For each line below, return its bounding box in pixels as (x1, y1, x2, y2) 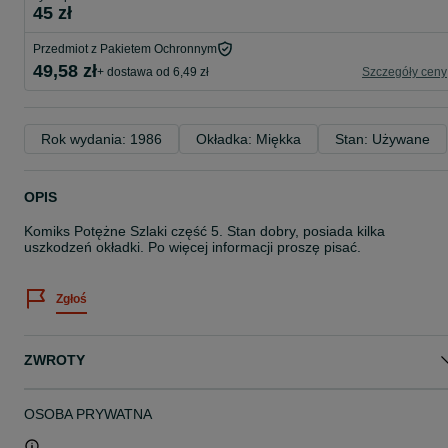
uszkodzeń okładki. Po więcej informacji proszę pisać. (24, 239, 361, 255)
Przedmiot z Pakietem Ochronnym (33, 42, 217, 56)
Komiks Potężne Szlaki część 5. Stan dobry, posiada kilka (24, 223, 385, 239)
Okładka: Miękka (196, 131, 301, 147)
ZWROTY (24, 352, 85, 368)
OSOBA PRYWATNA (24, 406, 152, 422)
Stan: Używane (335, 131, 430, 147)
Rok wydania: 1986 (41, 131, 162, 147)
